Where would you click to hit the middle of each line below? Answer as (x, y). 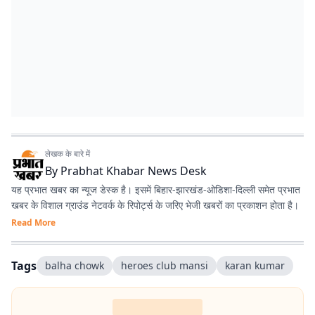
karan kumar (255, 265)
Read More (33, 223)
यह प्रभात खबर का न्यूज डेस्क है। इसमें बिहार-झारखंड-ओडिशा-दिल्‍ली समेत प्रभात (156, 189)
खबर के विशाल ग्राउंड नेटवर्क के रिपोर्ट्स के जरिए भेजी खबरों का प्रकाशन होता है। (155, 205)
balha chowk (75, 265)
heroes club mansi (165, 265)
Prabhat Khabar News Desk (134, 171)
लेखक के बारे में (67, 154)
